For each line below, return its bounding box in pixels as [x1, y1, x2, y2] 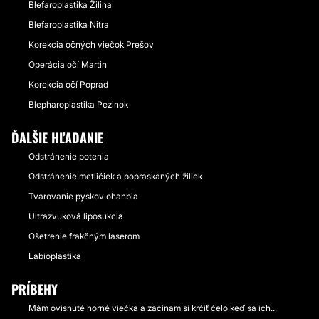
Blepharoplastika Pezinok [28, 99, 128, 110]
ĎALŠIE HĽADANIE [11, 128, 103, 147]
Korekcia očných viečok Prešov [28, 39, 154, 50]
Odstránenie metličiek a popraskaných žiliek [28, 171, 202, 182]
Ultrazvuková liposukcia [28, 211, 123, 221]
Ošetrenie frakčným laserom [28, 231, 140, 241]
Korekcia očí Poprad [28, 79, 108, 90]
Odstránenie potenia [28, 151, 109, 162]
